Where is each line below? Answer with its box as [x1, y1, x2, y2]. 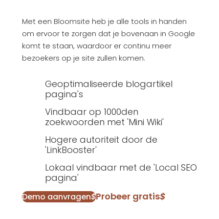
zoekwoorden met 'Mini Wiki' [44, 116, 164, 129]
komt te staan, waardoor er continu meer [22, 41, 172, 51]
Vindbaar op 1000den [44, 106, 138, 118]
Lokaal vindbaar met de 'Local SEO [44, 161, 197, 174]
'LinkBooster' [44, 144, 97, 156]
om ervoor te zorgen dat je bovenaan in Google [22, 28, 195, 39]
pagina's [44, 88, 83, 101]
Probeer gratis [95, 190, 160, 203]
